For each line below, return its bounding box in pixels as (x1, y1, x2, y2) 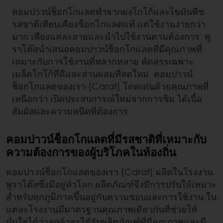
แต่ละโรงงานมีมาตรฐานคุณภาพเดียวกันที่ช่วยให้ (6, 202, 197, 216)
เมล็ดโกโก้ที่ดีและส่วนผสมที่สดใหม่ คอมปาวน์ (12, 67, 193, 80)
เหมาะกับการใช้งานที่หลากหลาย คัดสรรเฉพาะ (12, 54, 194, 68)
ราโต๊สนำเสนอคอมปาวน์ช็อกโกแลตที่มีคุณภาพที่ (12, 42, 202, 55)
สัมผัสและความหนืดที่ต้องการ (12, 104, 130, 117)
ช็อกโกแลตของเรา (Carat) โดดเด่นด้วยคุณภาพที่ (12, 79, 209, 93)
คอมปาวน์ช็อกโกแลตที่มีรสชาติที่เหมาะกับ (6, 130, 207, 147)
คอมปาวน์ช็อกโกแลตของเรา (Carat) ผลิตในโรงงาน (6, 165, 213, 178)
